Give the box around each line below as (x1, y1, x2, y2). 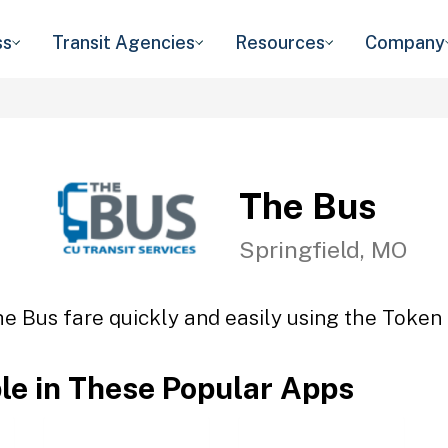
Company (365, 32, 445, 53)
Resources (235, 32, 325, 53)
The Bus (239, 184, 377, 227)
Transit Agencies (52, 32, 195, 53)
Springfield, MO (239, 235, 407, 263)
